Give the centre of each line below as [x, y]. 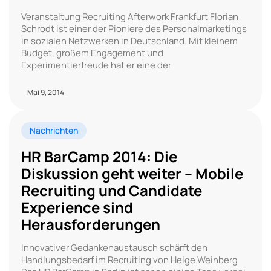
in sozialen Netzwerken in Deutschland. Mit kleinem [129, 41]
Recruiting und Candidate [112, 190]
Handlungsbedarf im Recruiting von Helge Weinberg [129, 260]
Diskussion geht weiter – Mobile [132, 173]
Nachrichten [54, 130]
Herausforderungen [91, 224]
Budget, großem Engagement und [92, 53]
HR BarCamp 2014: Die [99, 156]
